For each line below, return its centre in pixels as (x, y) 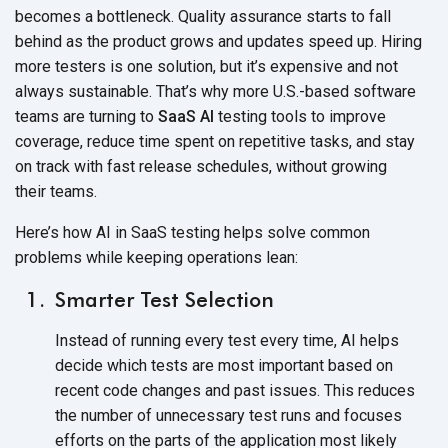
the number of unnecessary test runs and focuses (228, 415)
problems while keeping (101, 257)
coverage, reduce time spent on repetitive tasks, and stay (215, 141)
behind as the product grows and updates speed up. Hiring (218, 41)
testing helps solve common (268, 232)
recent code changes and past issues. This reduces (235, 390)
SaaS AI (186, 116)
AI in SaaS (131, 232)
